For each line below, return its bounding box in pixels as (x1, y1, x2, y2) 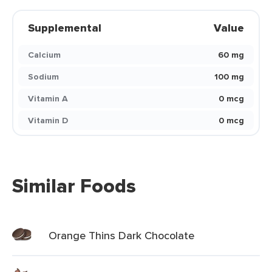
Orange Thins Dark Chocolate (49, 228, 194, 243)
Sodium (28, 70, 59, 83)
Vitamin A (28, 92, 68, 104)
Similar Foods (12, 171, 136, 200)
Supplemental (28, 20, 101, 36)
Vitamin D (28, 114, 68, 126)
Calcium (28, 49, 61, 61)
